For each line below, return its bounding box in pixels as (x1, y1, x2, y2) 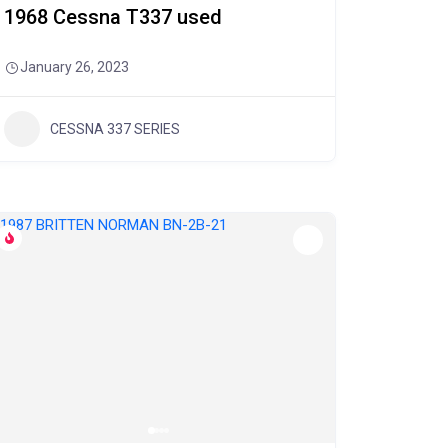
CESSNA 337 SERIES (49, 120, 180, 137)
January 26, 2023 (19, 59, 129, 75)
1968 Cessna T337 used (3, 5, 222, 29)
